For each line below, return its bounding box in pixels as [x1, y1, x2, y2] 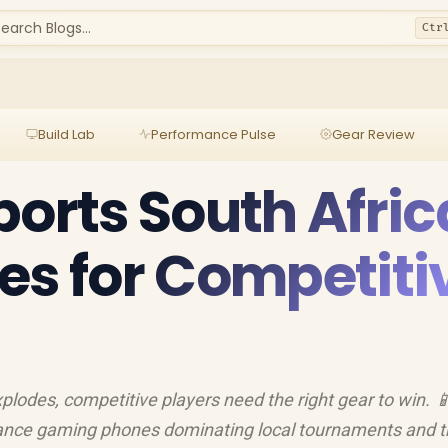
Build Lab [37, 124, 95, 144]
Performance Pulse [150, 124, 276, 144]
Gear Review [331, 124, 415, 144]
